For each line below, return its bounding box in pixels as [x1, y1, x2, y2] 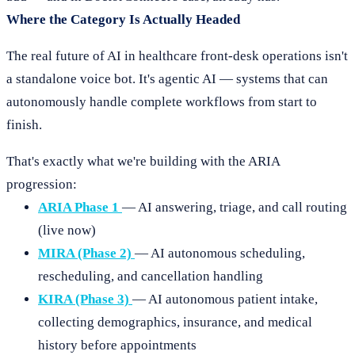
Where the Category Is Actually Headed [6, 12, 240, 27]
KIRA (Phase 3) [38, 292, 129, 307]
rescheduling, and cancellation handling [38, 269, 263, 284]
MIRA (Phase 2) [38, 246, 132, 261]
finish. [6, 117, 42, 132]
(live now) [38, 223, 96, 238]
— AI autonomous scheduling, [135, 246, 305, 261]
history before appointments [38, 338, 197, 353]
